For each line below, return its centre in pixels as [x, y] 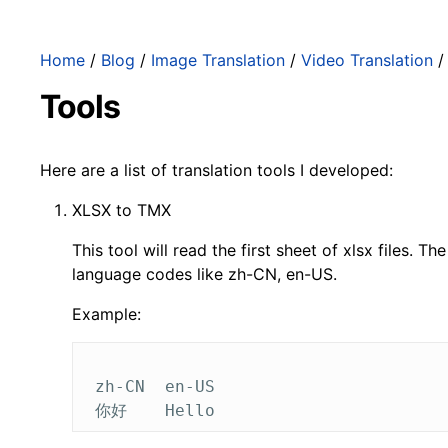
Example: [106, 314]
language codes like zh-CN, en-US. [204, 274]
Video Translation [367, 60]
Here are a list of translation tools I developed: [216, 170]
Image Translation [218, 60]
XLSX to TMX [121, 210]
